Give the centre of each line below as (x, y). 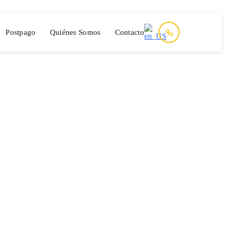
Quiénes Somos (75, 32)
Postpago (21, 32)
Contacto (129, 32)
